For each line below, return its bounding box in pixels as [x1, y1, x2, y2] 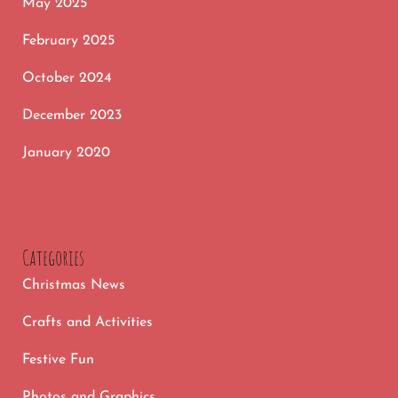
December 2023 [22, 107, 122, 123]
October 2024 [22, 70, 112, 85]
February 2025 [22, 33, 115, 48]
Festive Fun [22, 352, 94, 367]
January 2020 [22, 145, 110, 160]
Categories [22, 243, 84, 271]
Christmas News [22, 277, 125, 292]
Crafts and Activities [22, 314, 153, 330]
